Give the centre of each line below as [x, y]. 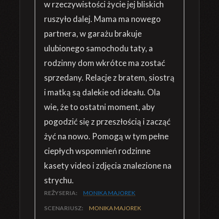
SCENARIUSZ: [64, 208]
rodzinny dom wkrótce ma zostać [105, 63]
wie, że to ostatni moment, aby [99, 107]
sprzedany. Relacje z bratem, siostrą [109, 77]
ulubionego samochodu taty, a [99, 48]
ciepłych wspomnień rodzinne [97, 151]
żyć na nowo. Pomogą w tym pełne [106, 136]
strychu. [59, 180]
